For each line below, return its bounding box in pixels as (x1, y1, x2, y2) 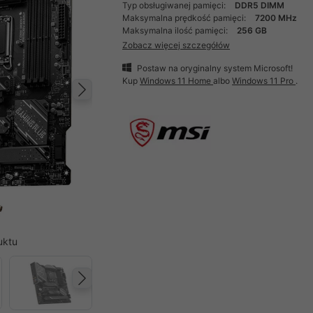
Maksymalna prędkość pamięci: (122, 13, 249, 23)
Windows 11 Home (140, 75, 214, 86)
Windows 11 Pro (232, 75, 296, 86)
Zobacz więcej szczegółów (122, 39, 231, 50)
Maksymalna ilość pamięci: (122, 25, 231, 36)
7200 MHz (255, 13, 298, 23)
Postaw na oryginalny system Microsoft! (135, 62, 293, 73)
